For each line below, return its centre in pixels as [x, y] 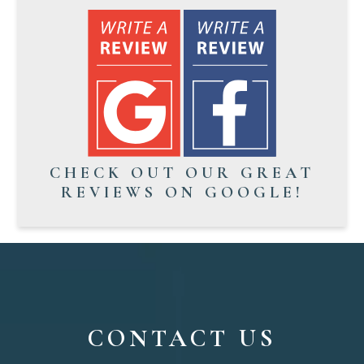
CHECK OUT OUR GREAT [182, 173]
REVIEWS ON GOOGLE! [182, 192]
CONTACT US [182, 338]
